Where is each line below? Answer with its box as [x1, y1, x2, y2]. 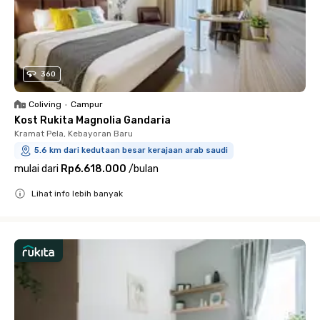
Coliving [29, 99, 61, 109]
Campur [71, 99, 103, 109]
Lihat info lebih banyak [31, 189, 123, 199]
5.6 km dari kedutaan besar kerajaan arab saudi [34, 146, 228, 155]
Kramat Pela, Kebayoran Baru [14, 129, 133, 139]
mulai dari [14, 163, 59, 175]
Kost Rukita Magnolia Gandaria [14, 114, 171, 126]
